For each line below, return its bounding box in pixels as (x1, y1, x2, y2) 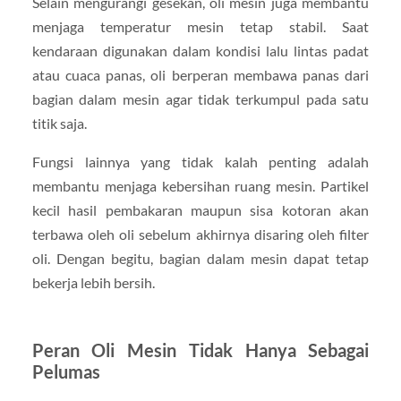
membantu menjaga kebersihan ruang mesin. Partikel (31, 177, 370, 195)
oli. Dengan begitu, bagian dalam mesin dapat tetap (31, 250, 370, 268)
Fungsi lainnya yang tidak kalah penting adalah (31, 153, 370, 171)
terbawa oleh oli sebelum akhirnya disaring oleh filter (31, 226, 370, 243)
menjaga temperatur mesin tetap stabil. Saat (31, 18, 370, 36)
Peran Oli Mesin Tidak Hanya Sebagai (31, 339, 370, 362)
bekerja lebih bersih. (31, 274, 155, 292)
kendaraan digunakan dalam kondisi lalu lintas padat (31, 42, 370, 60)
